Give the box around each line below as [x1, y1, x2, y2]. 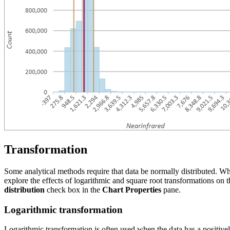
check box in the [45, 185, 102, 194]
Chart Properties [102, 185, 161, 194]
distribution [4, 185, 45, 194]
